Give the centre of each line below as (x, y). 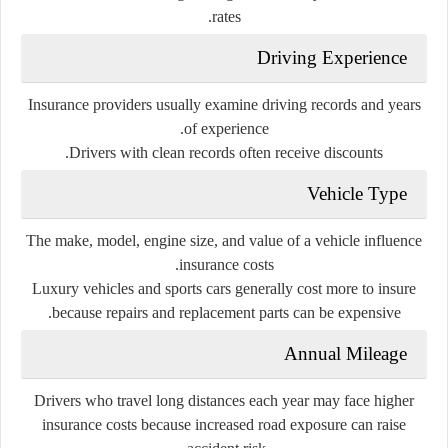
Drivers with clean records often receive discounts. (226, 152)
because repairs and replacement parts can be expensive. (226, 312)
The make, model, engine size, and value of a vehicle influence (224, 240)
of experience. (226, 128)
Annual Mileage (345, 353)
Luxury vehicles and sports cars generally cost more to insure (224, 288)
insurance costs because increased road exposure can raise (224, 424)
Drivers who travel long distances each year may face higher (224, 400)
